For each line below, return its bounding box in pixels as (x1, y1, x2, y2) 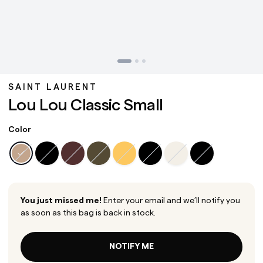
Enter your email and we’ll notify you (102, 196, 240, 205)
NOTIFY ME (109, 242, 154, 251)
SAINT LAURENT (8, 83, 97, 92)
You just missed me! (21, 196, 102, 205)
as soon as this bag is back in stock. (21, 208, 156, 217)
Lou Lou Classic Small (8, 96, 163, 113)
